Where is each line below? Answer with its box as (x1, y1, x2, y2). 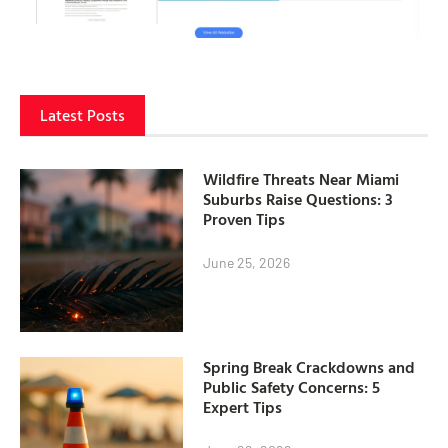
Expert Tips (203, 395, 283, 420)
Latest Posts (40, 103, 125, 128)
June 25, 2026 (203, 253, 291, 271)
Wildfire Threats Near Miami (203, 166, 400, 191)
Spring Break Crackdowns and (203, 355, 416, 380)
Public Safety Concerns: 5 (203, 375, 381, 400)
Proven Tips (203, 206, 286, 231)
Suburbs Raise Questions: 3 (203, 186, 394, 211)
